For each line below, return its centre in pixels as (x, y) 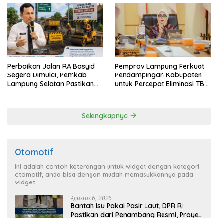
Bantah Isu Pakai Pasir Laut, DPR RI (127, 206)
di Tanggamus (138, 92)
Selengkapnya (106, 116)
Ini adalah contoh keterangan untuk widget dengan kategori (107, 166)
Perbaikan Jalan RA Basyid (51, 66)
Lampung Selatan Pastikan (51, 83)
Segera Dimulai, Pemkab (47, 75)
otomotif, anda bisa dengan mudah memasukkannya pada (104, 174)
